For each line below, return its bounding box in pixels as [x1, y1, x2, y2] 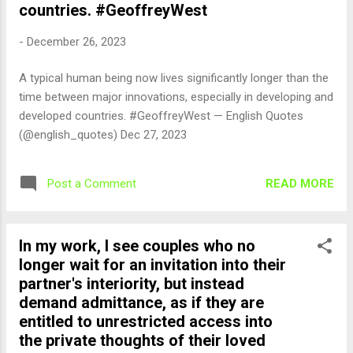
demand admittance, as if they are [19, 293, 264, 312]
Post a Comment [47, 176, 136, 191]
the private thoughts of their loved [19, 331, 266, 350]
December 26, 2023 [27, 34, 126, 49]
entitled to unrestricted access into [19, 312, 273, 331]
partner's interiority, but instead [19, 274, 244, 293]
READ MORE [266, 176, 334, 191]
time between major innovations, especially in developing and [19, 90, 333, 104]
